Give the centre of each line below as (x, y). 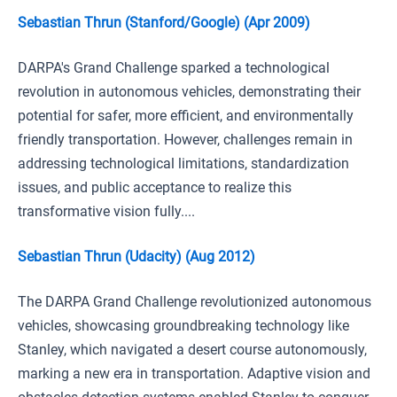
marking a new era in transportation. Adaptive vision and (194, 374)
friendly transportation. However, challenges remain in (185, 140)
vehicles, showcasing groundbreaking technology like (183, 326)
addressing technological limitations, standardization (183, 163)
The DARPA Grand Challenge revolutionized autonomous (195, 302)
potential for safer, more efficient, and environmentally (186, 116)
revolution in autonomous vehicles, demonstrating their (189, 92)
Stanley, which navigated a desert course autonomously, (192, 350)
